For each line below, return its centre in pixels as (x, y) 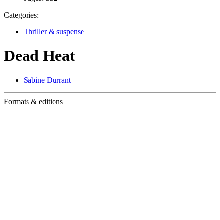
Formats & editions (33, 101)
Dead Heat (40, 56)
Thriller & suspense (54, 32)
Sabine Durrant (47, 80)
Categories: (21, 15)
